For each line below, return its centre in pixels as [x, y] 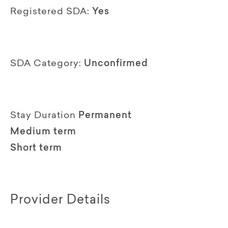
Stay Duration [43, 116]
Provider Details [60, 200]
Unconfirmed [116, 64]
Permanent [105, 116]
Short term [36, 148]
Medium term [43, 132]
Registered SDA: [50, 12]
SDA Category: [46, 64]
